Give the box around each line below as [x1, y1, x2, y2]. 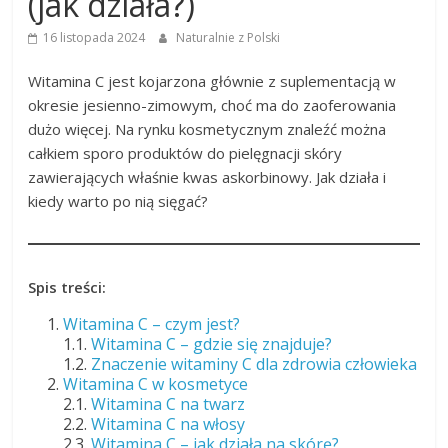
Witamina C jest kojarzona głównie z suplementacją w [28, 71, 397, 92]
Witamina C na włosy [91, 413, 246, 436]
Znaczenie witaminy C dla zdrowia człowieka [91, 353, 418, 376]
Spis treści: [28, 277, 107, 298]
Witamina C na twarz [91, 393, 246, 416]
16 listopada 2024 [43, 29, 146, 47]
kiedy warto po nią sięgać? [28, 191, 209, 212]
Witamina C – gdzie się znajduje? [91, 333, 333, 356]
